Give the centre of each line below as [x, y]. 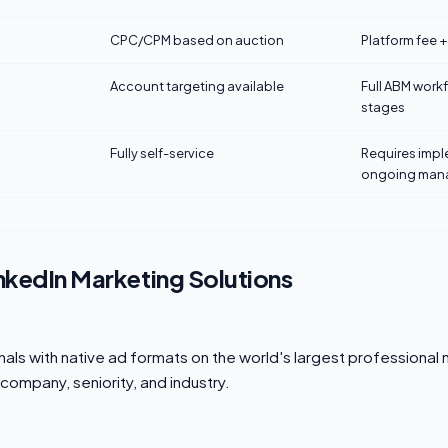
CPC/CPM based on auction [197, 40]
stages [383, 107]
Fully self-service [162, 153]
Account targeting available [197, 86]
